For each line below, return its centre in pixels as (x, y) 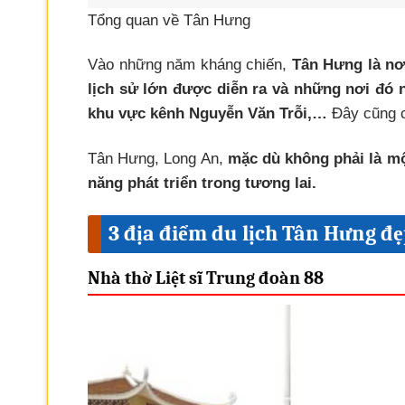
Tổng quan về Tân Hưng (169, 21)
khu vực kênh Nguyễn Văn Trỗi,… (207, 114)
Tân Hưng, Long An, (155, 158)
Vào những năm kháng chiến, (187, 65)
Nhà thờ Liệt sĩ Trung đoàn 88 (206, 278)
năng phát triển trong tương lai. (202, 183)
